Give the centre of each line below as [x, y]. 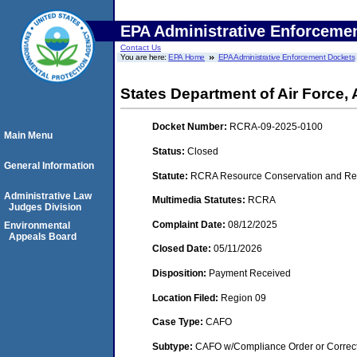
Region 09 [243, 298]
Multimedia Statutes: [200, 200]
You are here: [145, 57]
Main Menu [28, 135]
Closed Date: [183, 249]
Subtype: [174, 346]
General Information [49, 166]
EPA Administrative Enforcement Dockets [286, 57]
